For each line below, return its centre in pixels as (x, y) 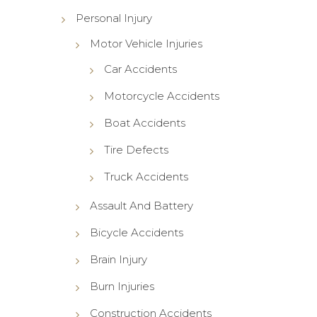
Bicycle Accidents (136, 232)
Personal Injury (114, 18)
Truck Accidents (146, 176)
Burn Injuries (122, 286)
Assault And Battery (141, 205)
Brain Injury (118, 259)
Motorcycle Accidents (161, 96)
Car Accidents (140, 69)
